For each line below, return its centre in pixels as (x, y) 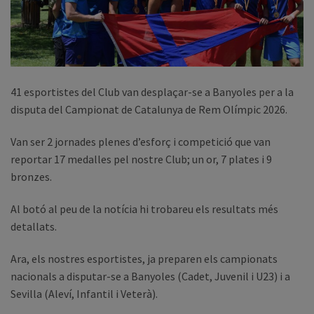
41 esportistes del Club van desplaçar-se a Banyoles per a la (152, 92)
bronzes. (31, 177)
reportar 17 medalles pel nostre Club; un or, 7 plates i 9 (141, 159)
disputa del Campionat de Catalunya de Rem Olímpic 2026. (149, 110)
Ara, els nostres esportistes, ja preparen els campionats (144, 258)
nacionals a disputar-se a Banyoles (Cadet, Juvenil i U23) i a (150, 276)
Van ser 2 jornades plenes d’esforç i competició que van (141, 142)
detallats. (34, 226)
